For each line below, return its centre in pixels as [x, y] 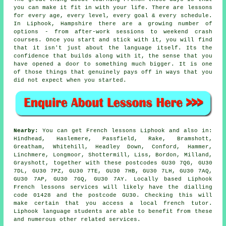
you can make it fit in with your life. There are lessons [113, 8]
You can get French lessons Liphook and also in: [125, 130]
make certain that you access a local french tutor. [113, 203]
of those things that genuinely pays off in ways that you [113, 72]
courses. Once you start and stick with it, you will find [113, 40]
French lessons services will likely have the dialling [113, 187]
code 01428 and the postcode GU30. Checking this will [113, 195]
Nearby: [26, 130]
